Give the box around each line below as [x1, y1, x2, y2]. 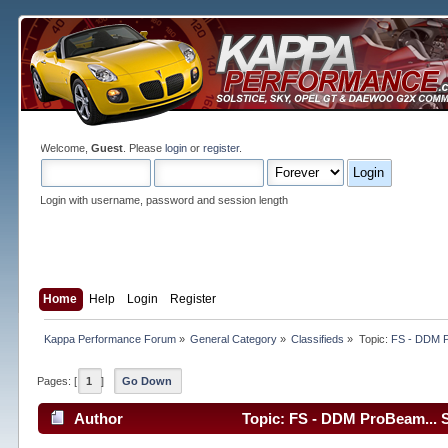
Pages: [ [37, 375, 78, 388]
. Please [123, 142, 166, 154]
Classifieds [291, 333, 345, 346]
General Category [190, 333, 278, 346]
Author [73, 409, 123, 427]
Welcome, [40, 142, 92, 154]
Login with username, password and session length [40, 194, 289, 206]
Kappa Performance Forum [43, 333, 176, 346]
